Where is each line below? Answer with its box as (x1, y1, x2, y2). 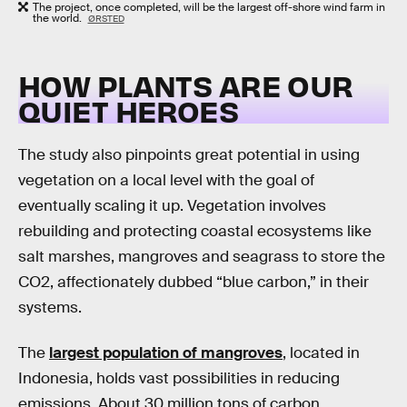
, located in (283, 342, 360, 362)
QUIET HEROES (18, 91, 239, 129)
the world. (33, 11, 84, 26)
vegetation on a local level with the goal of (18, 171, 314, 191)
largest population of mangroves (49, 342, 283, 362)
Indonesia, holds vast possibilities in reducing (18, 368, 340, 388)
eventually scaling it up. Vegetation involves (18, 196, 326, 216)
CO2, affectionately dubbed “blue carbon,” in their (18, 273, 369, 293)
